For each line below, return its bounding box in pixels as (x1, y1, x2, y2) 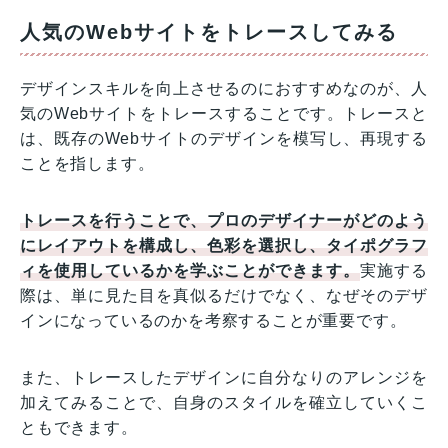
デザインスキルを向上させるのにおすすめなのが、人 (20, 80, 428, 98)
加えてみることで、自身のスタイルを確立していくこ (20, 394, 428, 412)
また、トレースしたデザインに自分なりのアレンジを (20, 369, 428, 387)
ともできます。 (20, 419, 138, 437)
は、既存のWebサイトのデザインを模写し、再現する (20, 130, 428, 148)
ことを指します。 (20, 155, 155, 173)
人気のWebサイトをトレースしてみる (20, 21, 398, 44)
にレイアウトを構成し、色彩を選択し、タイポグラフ (20, 237, 428, 255)
